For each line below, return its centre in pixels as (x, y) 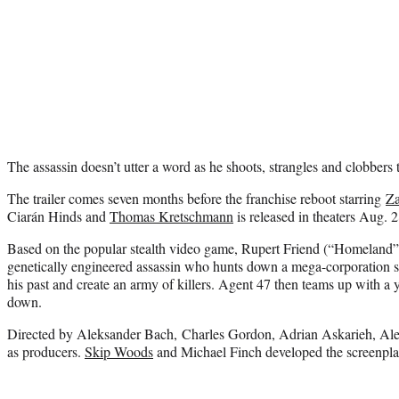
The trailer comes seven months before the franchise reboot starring (196, 198)
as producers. (46, 351)
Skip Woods (119, 351)
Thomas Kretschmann (171, 216)
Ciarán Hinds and (58, 216)
